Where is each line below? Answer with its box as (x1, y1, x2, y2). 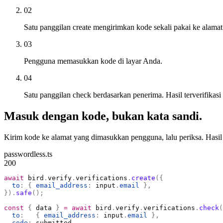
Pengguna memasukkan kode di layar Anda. (24, 57, 162, 66)
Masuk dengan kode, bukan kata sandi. (4, 110, 202, 123)
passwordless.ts (4, 150, 52, 159)
